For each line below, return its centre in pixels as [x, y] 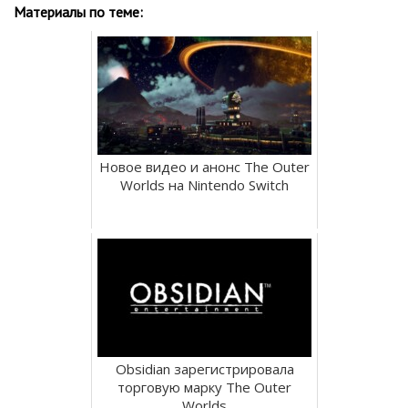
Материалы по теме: [78, 12]
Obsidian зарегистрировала [204, 369]
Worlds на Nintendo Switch [204, 185]
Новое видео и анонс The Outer [204, 167]
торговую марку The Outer [204, 388]
